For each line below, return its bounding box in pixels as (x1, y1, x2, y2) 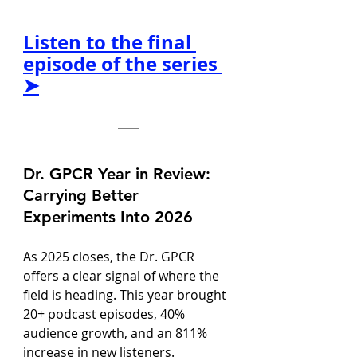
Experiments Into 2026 (23, 207, 193, 226)
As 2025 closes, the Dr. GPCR (23, 248, 198, 265)
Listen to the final (23, 29, 196, 56)
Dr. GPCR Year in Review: (23, 164, 215, 183)
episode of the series (23, 50, 222, 77)
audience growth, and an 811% (23, 324, 210, 342)
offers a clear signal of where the (23, 267, 222, 284)
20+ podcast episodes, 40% (23, 305, 188, 323)
